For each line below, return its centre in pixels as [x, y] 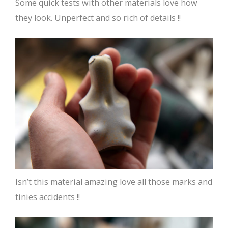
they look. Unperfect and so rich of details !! [98, 18]
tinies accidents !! [48, 197]
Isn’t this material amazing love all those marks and [114, 182]
